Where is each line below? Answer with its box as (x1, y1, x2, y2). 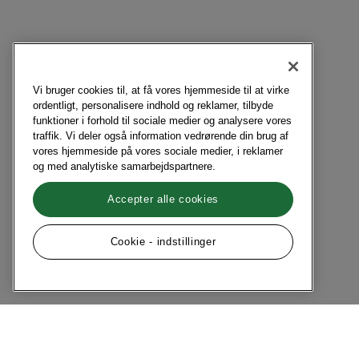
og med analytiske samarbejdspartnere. (33, 159, 216, 172)
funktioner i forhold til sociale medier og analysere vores (33, 114, 292, 127)
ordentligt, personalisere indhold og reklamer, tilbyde (33, 99, 273, 111)
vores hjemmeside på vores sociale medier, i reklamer (33, 144, 283, 157)
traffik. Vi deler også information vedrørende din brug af (33, 129, 288, 142)
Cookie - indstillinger (110, 236, 216, 248)
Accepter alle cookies (107, 192, 219, 205)
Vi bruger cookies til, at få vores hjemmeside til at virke (33, 83, 289, 96)
